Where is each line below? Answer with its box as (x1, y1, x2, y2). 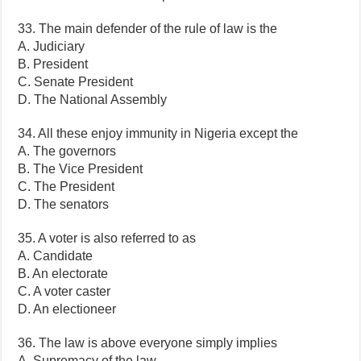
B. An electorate (18, 266, 109, 280)
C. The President (18, 179, 115, 193)
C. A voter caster (18, 284, 111, 298)
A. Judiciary (18, 39, 85, 53)
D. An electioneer (18, 301, 117, 316)
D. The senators (18, 197, 110, 211)
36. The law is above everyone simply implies (18, 335, 278, 350)
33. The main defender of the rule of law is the (18, 21, 278, 35)
